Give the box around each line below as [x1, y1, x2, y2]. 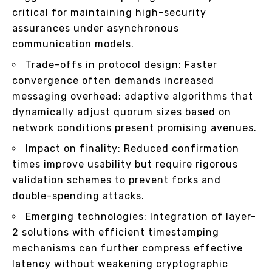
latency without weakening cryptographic [12, 258, 228, 270]
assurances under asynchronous [12, 22, 179, 35]
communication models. [12, 38, 134, 50]
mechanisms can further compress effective [12, 242, 243, 254]
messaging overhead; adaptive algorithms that [12, 90, 253, 103]
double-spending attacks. [12, 190, 144, 202]
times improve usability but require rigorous [12, 158, 238, 171]
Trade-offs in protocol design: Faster [25, 59, 217, 71]
